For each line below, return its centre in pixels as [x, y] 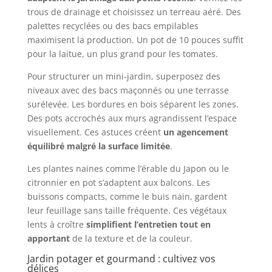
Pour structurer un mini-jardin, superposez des [124, 76]
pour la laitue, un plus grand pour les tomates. [122, 54]
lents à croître [56, 225]
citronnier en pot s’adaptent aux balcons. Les [118, 183]
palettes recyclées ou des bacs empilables [113, 26]
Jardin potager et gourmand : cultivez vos [121, 259]
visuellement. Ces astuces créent [95, 132]
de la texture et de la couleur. [131, 239]
